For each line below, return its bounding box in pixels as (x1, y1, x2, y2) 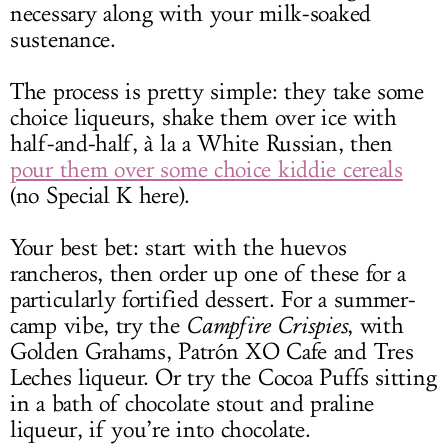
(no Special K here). (10, 182, 190, 210)
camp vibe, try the (10, 312, 187, 340)
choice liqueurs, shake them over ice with (10, 104, 397, 132)
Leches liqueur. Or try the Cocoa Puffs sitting (10, 364, 437, 392)
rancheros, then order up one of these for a (10, 260, 407, 288)
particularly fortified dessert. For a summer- (10, 286, 416, 314)
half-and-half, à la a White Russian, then (10, 130, 393, 158)
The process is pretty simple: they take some (10, 78, 424, 106)
